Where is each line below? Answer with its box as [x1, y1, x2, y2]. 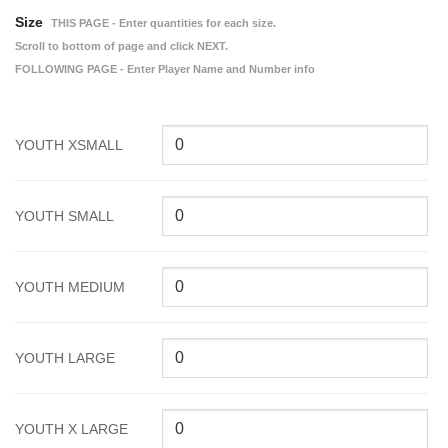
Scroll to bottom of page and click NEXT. [15, 39, 228, 52]
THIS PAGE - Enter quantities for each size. [48, 16, 276, 29]
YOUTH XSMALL [15, 137, 123, 154]
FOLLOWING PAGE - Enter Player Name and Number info [15, 62, 315, 75]
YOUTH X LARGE [15, 421, 128, 438]
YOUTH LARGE [15, 350, 115, 367]
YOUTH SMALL [15, 208, 114, 225]
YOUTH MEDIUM [15, 279, 125, 296]
